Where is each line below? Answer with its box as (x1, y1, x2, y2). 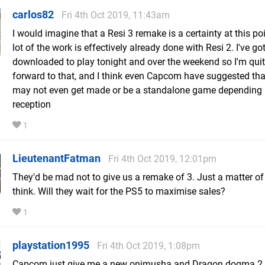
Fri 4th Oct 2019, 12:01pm (108, 153, 216, 165)
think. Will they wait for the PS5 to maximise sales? (12, 186, 225, 198)
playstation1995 (12, 239, 89, 252)
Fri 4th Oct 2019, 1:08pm (97, 240, 200, 252)
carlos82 (12, 8, 54, 21)
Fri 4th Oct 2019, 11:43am (62, 9, 170, 21)
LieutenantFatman (12, 152, 101, 165)
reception (12, 99, 51, 111)
